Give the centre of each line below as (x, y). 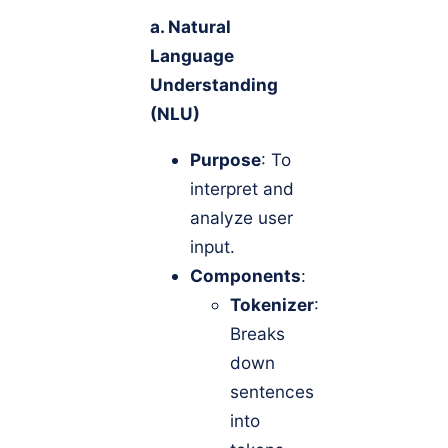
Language (192, 56)
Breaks (257, 334)
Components (245, 276)
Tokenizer (272, 305)
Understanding (214, 85)
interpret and (242, 189)
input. (212, 247)
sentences (272, 392)
